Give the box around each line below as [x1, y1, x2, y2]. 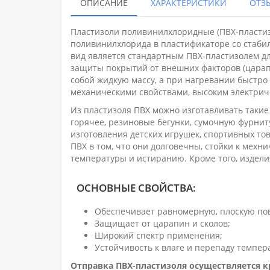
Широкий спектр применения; [95, 230, 222, 241]
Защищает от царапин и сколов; [95, 218, 230, 229]
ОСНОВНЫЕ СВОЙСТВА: [77, 181, 196, 195]
